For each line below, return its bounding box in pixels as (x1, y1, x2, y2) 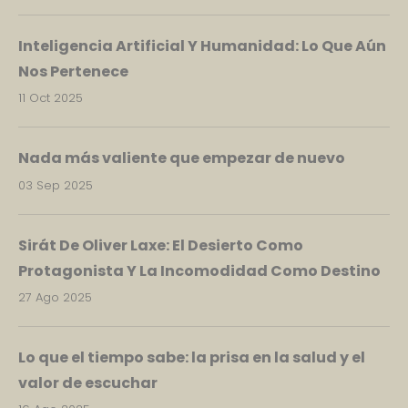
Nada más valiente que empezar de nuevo (18, 148, 345, 169)
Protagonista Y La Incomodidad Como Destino (18, 260, 381, 281)
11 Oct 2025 (18, 89, 83, 107)
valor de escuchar (18, 372, 158, 393)
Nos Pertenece (18, 61, 128, 83)
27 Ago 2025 (18, 288, 92, 306)
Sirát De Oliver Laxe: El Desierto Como (18, 234, 303, 256)
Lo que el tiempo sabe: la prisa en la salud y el (18, 346, 365, 368)
